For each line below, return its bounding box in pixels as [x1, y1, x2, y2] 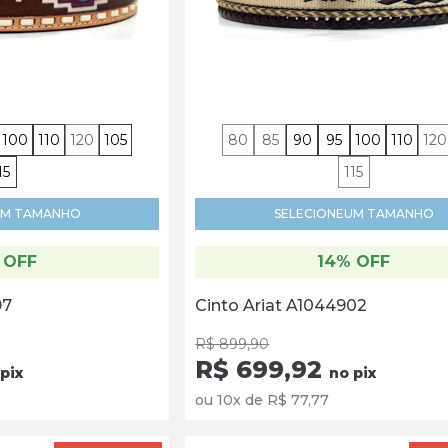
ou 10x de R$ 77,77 [195, 391, 330, 410]
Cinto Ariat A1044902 [195, 296, 368, 316]
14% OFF [317, 252, 391, 272]
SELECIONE [273, 206, 344, 222]
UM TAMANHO [343, 206, 434, 222]
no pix [329, 364, 377, 383]
